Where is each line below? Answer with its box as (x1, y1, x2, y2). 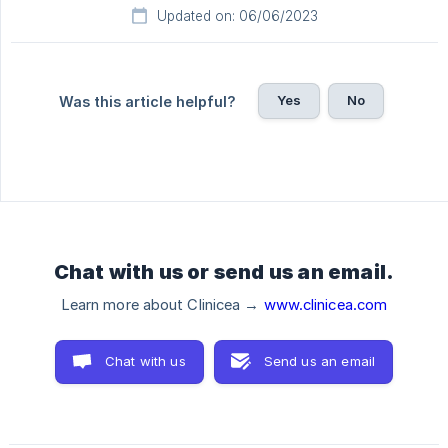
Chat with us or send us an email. (53, 260, 395, 285)
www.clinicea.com (263, 296, 388, 315)
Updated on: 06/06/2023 (156, 8, 318, 25)
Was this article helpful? (58, 93, 236, 111)
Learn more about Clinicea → (60, 296, 264, 315)
